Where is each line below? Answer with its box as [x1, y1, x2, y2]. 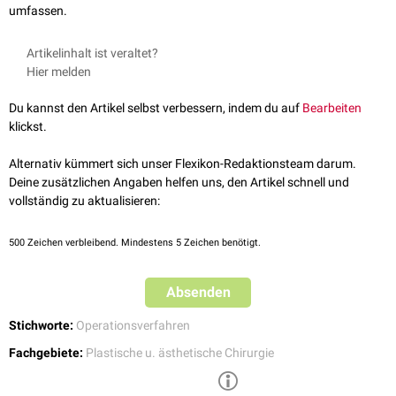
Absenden [165, 283, 231, 301]
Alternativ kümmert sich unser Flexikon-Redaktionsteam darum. [9, 156, 356, 171]
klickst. [9, 118, 47, 133]
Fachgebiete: [9, 345, 83, 360]
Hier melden [27, 64, 91, 79]
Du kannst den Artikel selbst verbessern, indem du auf [9, 100, 302, 115]
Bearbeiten [302, 100, 362, 115]
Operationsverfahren [76, 317, 190, 332]
